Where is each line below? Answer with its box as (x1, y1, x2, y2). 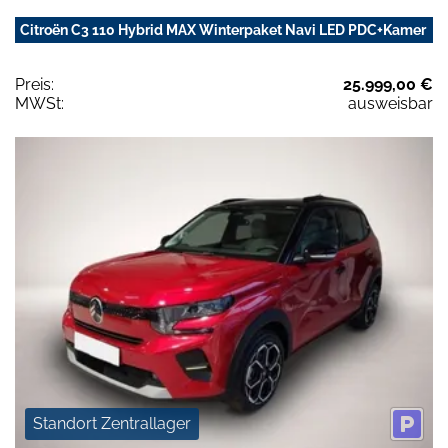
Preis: (15, 74, 54, 94)
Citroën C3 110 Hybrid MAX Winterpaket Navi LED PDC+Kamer (20, 21, 426, 38)
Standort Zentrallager (33, 414, 191, 434)
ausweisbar (348, 93, 433, 113)
